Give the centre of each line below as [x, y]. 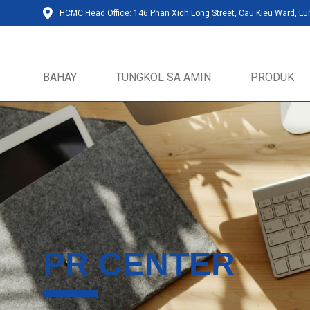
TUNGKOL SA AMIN [164, 77]
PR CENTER [139, 264]
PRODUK [272, 77]
